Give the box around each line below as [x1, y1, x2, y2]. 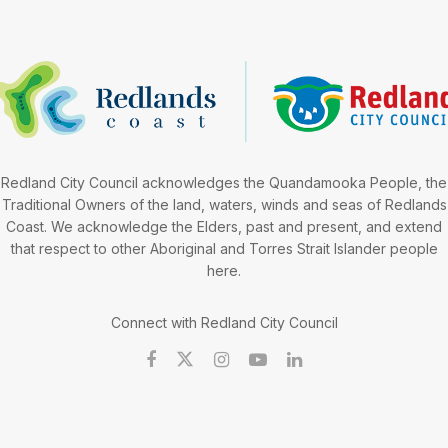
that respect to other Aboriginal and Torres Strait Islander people [10, 239, 438, 257]
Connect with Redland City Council [110, 313, 338, 331]
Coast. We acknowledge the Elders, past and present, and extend [6, 217, 442, 235]
